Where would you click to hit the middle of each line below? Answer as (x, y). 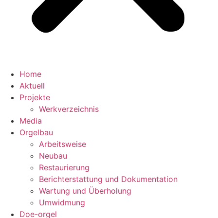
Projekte (35, 97)
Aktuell (32, 86)
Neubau (53, 156)
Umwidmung (62, 202)
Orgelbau (36, 132)
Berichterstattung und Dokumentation (108, 179)
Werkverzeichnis (69, 109)
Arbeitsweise (63, 144)
